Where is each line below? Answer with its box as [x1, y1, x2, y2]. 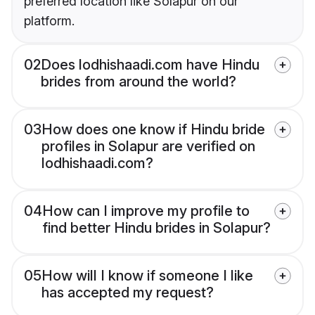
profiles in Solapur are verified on [41, 138, 255, 155]
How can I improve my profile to [42, 202, 250, 220]
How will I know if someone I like [41, 267, 253, 285]
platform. [24, 13, 75, 29]
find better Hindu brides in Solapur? [42, 219, 271, 237]
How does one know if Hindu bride [41, 121, 265, 139]
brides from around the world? [41, 73, 236, 91]
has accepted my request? [41, 284, 214, 302]
